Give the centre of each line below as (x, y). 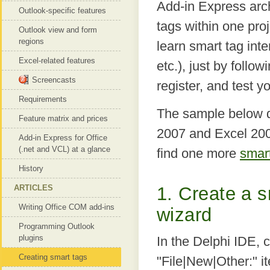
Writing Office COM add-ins (67, 207)
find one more (198, 153)
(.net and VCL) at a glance (64, 149)
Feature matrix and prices (63, 118)
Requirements (43, 99)
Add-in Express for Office (63, 138)
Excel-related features (57, 61)
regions (31, 41)
